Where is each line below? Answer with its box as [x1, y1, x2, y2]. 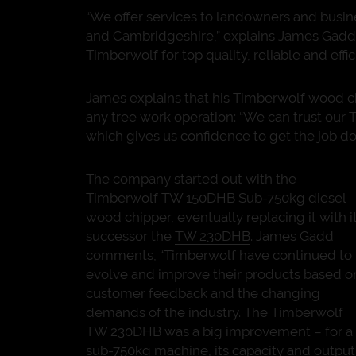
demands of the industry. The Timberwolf [86, 304, 343, 320]
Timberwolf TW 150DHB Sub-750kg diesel [86, 190, 346, 206]
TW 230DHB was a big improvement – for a [86, 323, 353, 339]
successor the [86, 228, 175, 244]
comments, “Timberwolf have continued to [86, 247, 352, 263]
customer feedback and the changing [86, 285, 320, 301]
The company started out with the [86, 171, 296, 187]
